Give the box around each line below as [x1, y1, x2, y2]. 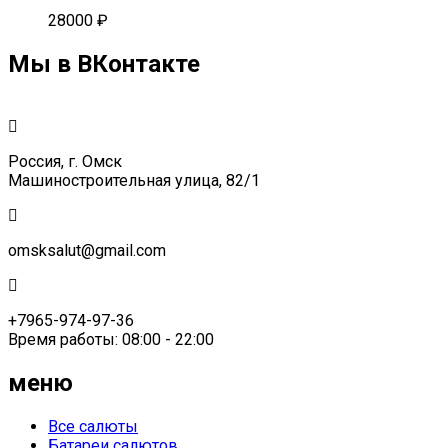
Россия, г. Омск [8, 152, 122, 172]
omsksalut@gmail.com [8, 241, 166, 261]
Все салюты [48, 417, 138, 436]
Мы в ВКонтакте [8, 50, 200, 79]
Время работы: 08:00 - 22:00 [8, 330, 214, 350]
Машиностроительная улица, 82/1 [8, 171, 260, 191]
